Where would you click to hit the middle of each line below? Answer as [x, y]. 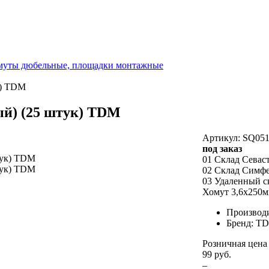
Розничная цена [234, 243]
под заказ [222, 148]
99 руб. [216, 254]
